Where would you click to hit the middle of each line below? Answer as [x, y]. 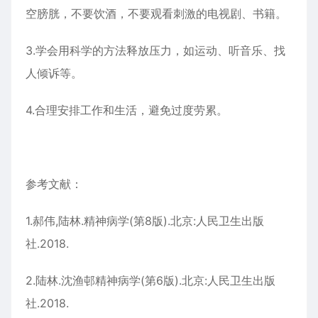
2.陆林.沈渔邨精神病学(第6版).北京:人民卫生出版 [150, 280]
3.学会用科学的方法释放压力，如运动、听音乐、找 [155, 50]
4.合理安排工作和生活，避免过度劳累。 [127, 110]
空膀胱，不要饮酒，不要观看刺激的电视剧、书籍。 [156, 13]
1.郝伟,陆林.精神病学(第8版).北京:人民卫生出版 [145, 221]
